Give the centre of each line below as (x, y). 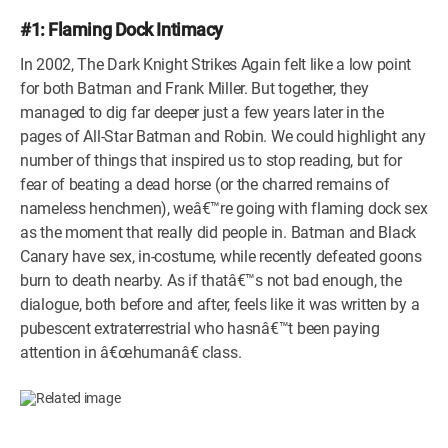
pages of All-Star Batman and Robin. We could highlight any (223, 136)
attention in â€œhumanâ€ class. (131, 352)
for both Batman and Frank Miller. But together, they (194, 88)
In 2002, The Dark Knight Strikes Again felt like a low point (216, 64)
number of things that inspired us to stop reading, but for (211, 160)
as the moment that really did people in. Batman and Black (218, 232)
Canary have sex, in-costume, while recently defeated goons (221, 256)
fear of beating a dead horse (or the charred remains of (205, 184)
